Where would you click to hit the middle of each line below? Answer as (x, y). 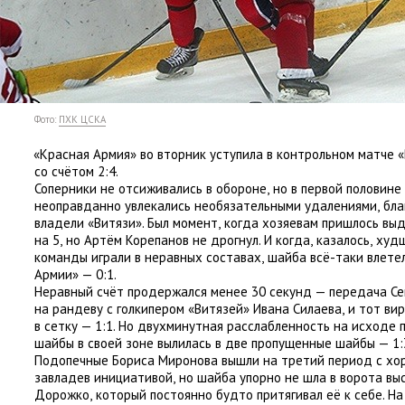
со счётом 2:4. (76, 171)
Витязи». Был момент (156, 223)
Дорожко (62, 395)
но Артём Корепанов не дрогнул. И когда (188, 240)
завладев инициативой (104, 377)
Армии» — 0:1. (75, 274)
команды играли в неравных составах (148, 257)
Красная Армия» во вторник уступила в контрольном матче (217, 154)
